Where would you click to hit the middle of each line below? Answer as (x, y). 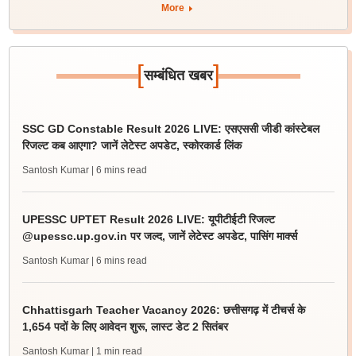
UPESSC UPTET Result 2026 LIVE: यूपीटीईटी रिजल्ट (148, 219)
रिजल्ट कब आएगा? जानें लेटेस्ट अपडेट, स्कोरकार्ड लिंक (132, 145)
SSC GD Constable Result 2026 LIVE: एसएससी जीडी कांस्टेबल (170, 129)
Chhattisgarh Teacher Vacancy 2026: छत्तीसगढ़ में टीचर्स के (163, 310)
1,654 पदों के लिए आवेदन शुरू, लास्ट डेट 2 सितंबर (125, 327)
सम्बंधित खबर (178, 75)
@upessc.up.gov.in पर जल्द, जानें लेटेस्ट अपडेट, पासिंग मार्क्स (159, 236)
